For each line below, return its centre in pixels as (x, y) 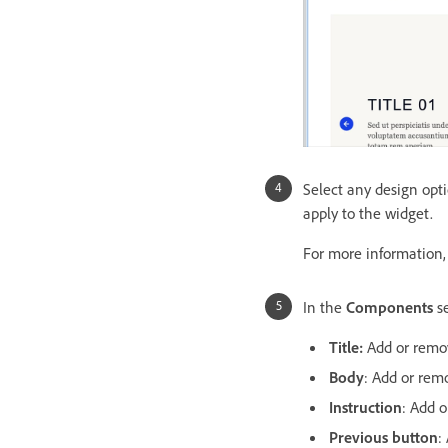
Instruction (365, 406)
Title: (348, 346)
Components (389, 306)
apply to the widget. (368, 212)
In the (324, 306)
